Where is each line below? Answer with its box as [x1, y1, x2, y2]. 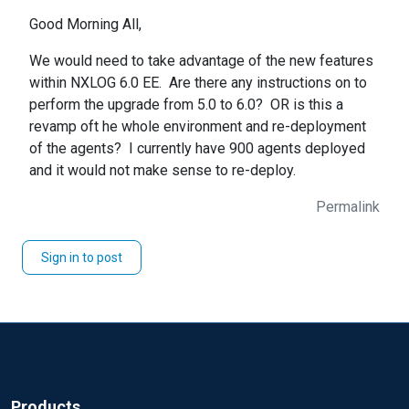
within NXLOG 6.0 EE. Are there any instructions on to [29, 74, 367, 91]
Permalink [316, 198, 380, 215]
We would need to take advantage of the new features [29, 52, 373, 69]
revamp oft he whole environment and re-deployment [29, 118, 366, 135]
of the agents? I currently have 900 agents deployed [29, 140, 365, 157]
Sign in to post [41, 250, 122, 265]
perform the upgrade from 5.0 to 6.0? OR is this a [29, 96, 343, 113]
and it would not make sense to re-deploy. [29, 162, 296, 179]
